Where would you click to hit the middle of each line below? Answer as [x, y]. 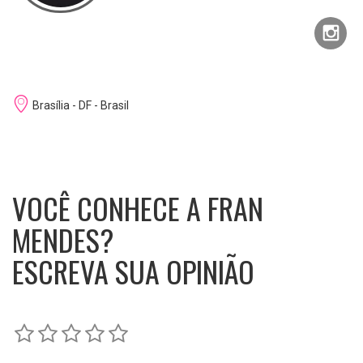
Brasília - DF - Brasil [79, 106]
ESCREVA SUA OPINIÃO [133, 271]
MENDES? [63, 240]
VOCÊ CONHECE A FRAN [138, 208]
